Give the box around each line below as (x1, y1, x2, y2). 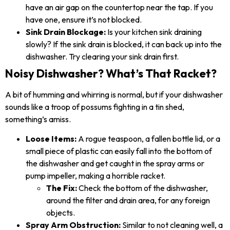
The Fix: (46, 183, 77, 193)
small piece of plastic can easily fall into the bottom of (26, 146, 212, 156)
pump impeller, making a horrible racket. (26, 170, 165, 181)
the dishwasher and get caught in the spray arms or (26, 158, 204, 168)
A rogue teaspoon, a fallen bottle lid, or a (76, 133, 220, 144)
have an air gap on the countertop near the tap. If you (26, 2, 213, 12)
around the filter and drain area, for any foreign (46, 195, 210, 205)
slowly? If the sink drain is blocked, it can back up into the (26, 39, 222, 49)
